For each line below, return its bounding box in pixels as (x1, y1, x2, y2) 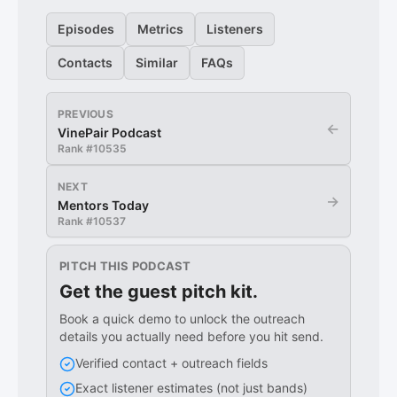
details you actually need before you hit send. (59, 329, 323, 344)
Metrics (137, 21, 183, 36)
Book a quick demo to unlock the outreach (59, 311, 305, 326)
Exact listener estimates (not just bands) (75, 380, 307, 395)
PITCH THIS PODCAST (59, 259, 191, 273)
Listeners (206, 21, 263, 36)
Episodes (58, 21, 114, 36)
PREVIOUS (58, 107, 113, 121)
